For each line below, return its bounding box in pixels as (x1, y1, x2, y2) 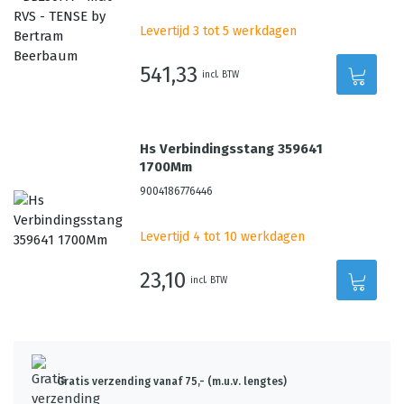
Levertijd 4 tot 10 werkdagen (140, 229, 306, 244)
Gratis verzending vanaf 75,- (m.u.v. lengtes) (57, 375, 287, 388)
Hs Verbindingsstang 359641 (140, 141, 324, 157)
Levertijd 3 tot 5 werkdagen (140, 23, 298, 39)
